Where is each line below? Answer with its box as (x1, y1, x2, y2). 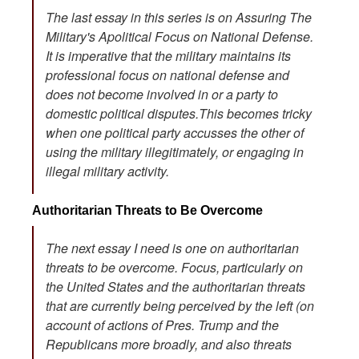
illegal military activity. (46, 161, 169, 180)
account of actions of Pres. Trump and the (46, 315, 279, 334)
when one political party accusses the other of (46, 123, 304, 142)
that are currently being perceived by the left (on (46, 296, 314, 315)
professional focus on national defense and (46, 65, 289, 84)
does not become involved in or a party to (46, 84, 278, 103)
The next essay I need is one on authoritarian (46, 238, 299, 257)
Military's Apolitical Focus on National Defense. (46, 26, 313, 46)
